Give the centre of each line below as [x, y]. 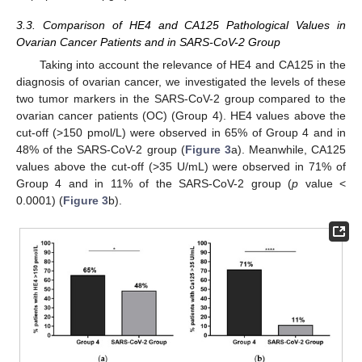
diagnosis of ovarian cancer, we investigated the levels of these [181, 82]
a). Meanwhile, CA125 [288, 150]
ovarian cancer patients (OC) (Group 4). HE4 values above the [181, 116]
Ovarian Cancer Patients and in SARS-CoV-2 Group [148, 42]
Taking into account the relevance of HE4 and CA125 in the [192, 65]
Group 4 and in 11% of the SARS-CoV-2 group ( [154, 184]
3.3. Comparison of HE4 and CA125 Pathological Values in [181, 25]
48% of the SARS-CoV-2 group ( [101, 150]
